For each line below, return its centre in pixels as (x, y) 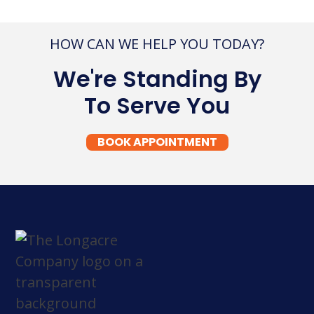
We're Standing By (157, 79)
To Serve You (157, 105)
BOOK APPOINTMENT (157, 142)
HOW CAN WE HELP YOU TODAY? (157, 44)
